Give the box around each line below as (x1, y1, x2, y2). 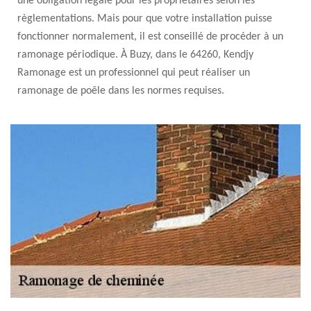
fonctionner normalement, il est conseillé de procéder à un (17, 31, 283, 42)
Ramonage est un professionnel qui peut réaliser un (17, 67, 250, 78)
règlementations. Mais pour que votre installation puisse (17, 13, 272, 24)
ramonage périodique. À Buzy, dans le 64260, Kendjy (17, 49, 253, 60)
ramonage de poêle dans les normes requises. (17, 85, 224, 96)
